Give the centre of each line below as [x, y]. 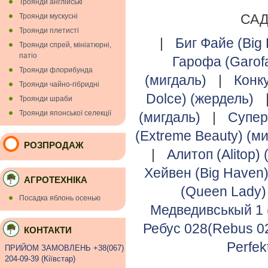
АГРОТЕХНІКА [56, 180]
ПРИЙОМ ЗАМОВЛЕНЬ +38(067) [64, 248]
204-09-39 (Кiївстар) [40, 259]
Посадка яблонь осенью [60, 198]
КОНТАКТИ [48, 230]
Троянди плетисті [49, 31]
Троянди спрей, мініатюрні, [65, 45]
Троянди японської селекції [65, 113]
